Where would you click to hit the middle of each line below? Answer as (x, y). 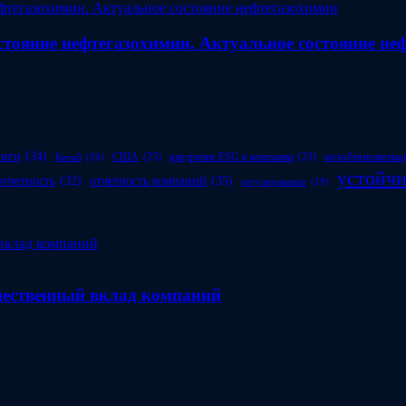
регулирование (274, 181)
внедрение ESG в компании (232, 156)
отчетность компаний (148, 180)
